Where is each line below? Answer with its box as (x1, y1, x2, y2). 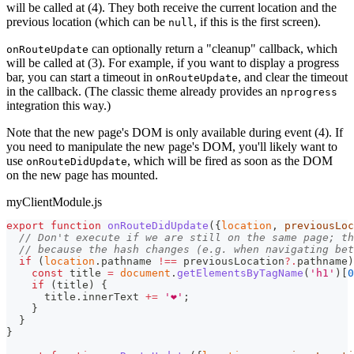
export (6, 220, 44, 232)
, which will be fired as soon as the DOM (127, 154, 333, 168)
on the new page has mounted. (6, 168, 158, 183)
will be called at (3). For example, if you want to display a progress (6, 56, 339, 70)
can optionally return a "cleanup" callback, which (88, 42, 337, 56)
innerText (82, 291, 139, 303)
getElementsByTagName (177, 267, 303, 280)
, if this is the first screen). (194, 15, 321, 29)
